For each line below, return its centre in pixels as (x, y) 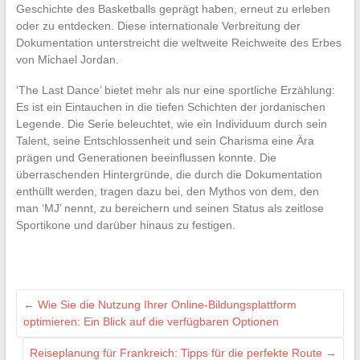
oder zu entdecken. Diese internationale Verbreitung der (158, 25)
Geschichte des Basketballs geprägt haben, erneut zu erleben (173, 8)
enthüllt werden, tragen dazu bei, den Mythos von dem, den (167, 191)
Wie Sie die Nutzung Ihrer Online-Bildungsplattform (165, 304)
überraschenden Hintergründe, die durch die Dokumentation (169, 174)
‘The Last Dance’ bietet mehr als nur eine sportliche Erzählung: (175, 90)
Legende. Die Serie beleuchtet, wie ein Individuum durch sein (171, 123)
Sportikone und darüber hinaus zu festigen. (125, 225)
